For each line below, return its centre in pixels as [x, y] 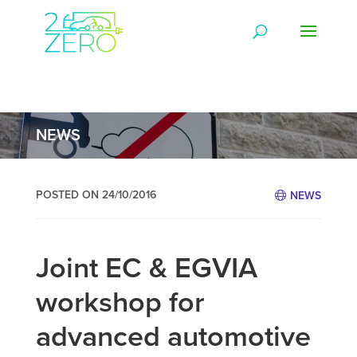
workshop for [120, 302]
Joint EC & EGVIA [146, 268]
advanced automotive [173, 336]
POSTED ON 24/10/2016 [96, 194]
